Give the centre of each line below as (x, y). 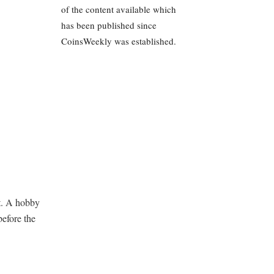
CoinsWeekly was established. (118, 41)
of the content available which (118, 9)
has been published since (109, 25)
